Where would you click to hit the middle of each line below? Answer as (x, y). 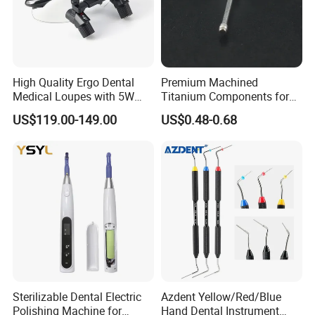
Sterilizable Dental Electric (77, 297)
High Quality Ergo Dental (74, 82)
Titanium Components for (225, 96)
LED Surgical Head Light (73, 110)
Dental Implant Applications (230, 110)
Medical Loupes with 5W (74, 96)
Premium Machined (209, 82)
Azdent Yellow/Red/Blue (221, 297)
